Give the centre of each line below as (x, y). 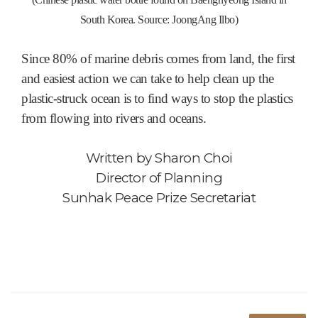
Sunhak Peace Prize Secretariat (159, 198)
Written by (120, 158)
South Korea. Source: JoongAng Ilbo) (159, 20)
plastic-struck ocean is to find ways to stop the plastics (157, 99)
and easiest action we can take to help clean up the (148, 79)
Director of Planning (159, 178)
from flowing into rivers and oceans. (114, 119)
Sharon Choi (194, 158)
